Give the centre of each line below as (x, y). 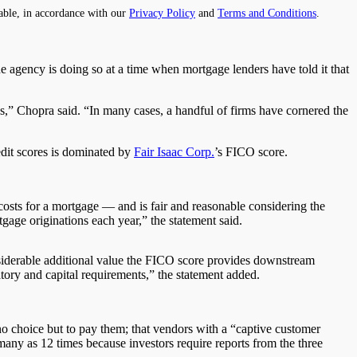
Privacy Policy (162, 12)
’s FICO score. (251, 151)
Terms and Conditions (267, 12)
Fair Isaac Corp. (174, 151)
